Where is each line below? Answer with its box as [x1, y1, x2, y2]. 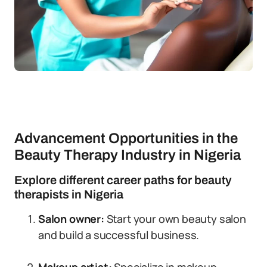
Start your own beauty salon [104, 212, 246, 226]
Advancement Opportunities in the [14, 131, 238, 146]
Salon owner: [38, 212, 104, 226]
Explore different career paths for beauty [14, 173, 232, 187]
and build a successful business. [38, 228, 200, 242]
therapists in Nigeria [14, 188, 123, 201]
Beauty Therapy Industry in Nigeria [14, 147, 241, 163]
